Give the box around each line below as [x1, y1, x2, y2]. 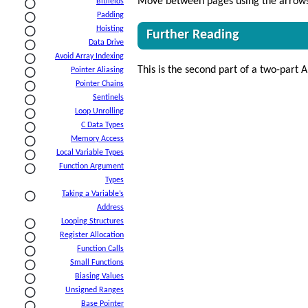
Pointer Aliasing [71, 66, 124, 74]
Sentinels [93, 93, 124, 102]
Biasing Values [75, 272, 124, 280]
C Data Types [81, 121, 124, 129]
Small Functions [70, 258, 124, 267]
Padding [97, 11, 124, 19]
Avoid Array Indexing [55, 52, 124, 60]
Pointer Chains [76, 80, 124, 88]
